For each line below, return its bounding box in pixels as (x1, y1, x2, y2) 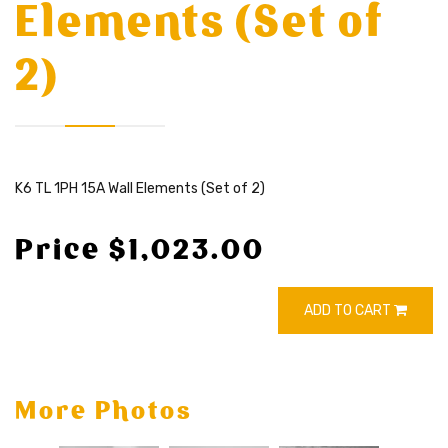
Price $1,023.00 (15, 230, 265, 267)
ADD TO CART (304, 301, 394, 319)
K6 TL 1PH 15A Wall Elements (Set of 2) (15, 179, 265, 197)
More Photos (15, 394, 193, 426)
